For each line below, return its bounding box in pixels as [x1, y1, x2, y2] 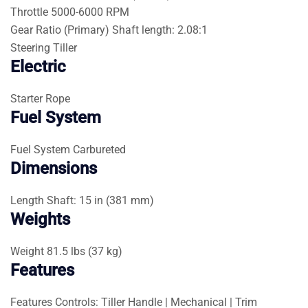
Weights [10, 209, 70, 229]
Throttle [10, 5, 48, 19]
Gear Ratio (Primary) [10, 23, 109, 36]
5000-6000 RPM [51, 5, 129, 19]
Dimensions [10, 158, 97, 178]
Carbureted [73, 142, 126, 156]
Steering [10, 41, 50, 54]
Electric [10, 56, 66, 76]
